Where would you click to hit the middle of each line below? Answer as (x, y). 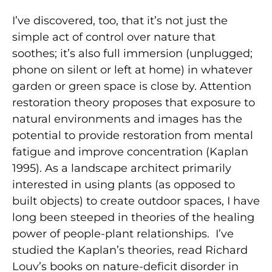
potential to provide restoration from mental (133, 135)
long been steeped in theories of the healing (133, 217)
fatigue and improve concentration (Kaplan (130, 151)
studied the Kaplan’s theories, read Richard (130, 250)
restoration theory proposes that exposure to (134, 102)
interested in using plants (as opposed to (124, 184)
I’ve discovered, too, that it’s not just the (120, 20)
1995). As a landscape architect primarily (122, 168)
